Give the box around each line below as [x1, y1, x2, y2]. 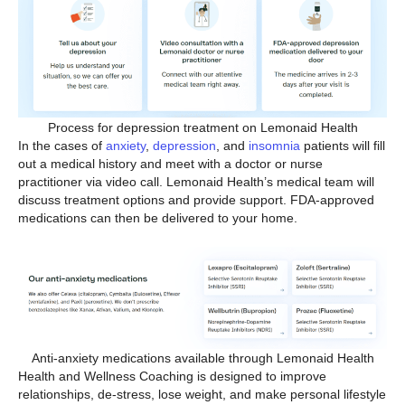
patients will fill [300, 137, 385, 153]
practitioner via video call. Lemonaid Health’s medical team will [18, 174, 374, 189]
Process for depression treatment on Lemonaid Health [47, 119, 358, 135]
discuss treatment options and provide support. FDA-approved [18, 192, 374, 207]
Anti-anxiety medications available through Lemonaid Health [31, 350, 374, 365]
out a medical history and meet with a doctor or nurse [18, 155, 323, 171]
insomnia [249, 137, 300, 153]
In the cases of [18, 137, 106, 153]
